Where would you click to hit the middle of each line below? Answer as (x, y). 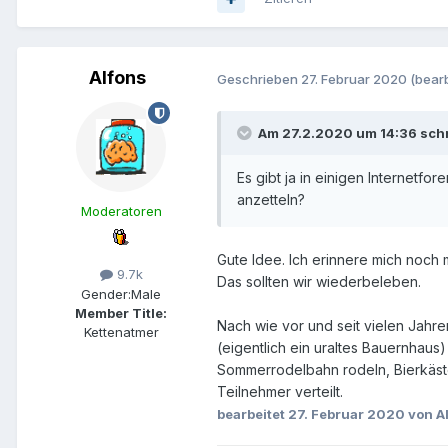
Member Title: (121, 312)
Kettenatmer (121, 331)
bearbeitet (252, 414)
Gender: (106, 293)
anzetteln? (271, 200)
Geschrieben (259, 78)
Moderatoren (121, 211)
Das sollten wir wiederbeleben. (319, 282)
